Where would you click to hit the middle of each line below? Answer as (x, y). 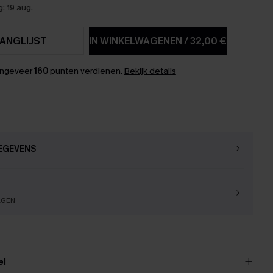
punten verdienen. (86, 71)
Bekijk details (150, 71)
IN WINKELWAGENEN (137, 41)
